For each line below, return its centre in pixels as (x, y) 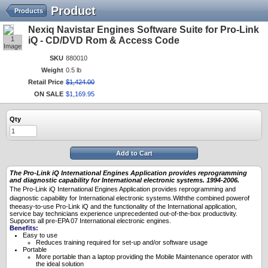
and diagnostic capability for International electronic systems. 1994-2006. (124, 180)
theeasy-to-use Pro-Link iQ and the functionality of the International (106, 206)
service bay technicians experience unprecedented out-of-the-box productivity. (124, 213)
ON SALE (49, 94)
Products (29, 11)
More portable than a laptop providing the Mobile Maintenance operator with (144, 256)
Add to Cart (134, 153)
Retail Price (46, 82)
